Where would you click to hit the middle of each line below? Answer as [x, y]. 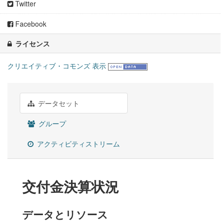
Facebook [30, 24]
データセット [58, 103]
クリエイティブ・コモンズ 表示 [57, 66]
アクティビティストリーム [77, 144]
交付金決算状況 [71, 186]
